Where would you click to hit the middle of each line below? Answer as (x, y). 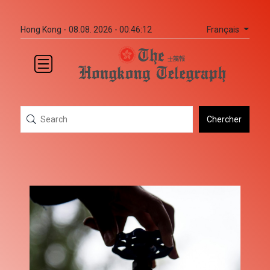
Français (224, 30)
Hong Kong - (43, 30)
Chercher (224, 119)
